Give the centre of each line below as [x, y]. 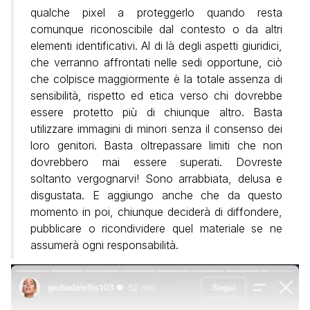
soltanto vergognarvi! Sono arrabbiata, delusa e [156, 178]
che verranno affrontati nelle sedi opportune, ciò [156, 62]
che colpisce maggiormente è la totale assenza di [156, 79]
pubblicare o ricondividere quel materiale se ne [156, 228]
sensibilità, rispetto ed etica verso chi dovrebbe [156, 95]
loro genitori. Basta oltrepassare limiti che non [156, 145]
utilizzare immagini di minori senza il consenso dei [156, 128]
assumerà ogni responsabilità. [104, 245]
